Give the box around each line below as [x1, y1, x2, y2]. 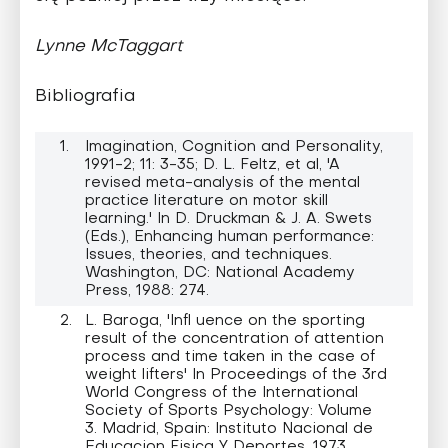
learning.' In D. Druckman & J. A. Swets [85, 211, 372, 226]
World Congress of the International [85, 385, 358, 400]
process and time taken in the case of [85, 349, 375, 364]
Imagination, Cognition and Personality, [85, 139, 383, 154]
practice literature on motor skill [85, 193, 328, 208]
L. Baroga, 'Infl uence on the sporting [85, 313, 365, 328]
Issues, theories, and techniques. [85, 247, 332, 262]
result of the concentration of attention [85, 331, 384, 346]
